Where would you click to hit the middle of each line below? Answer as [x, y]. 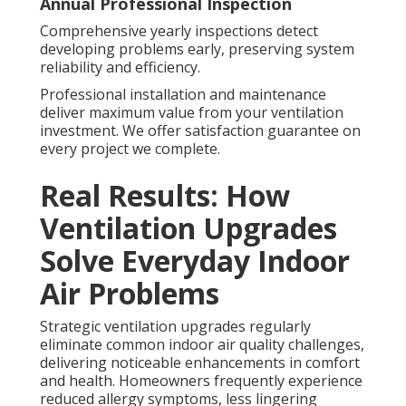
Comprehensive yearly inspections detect [179, 31]
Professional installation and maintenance [183, 95]
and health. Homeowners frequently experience [201, 381]
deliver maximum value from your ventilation [192, 113]
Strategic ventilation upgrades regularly [175, 327]
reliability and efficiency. [120, 68]
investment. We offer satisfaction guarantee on [200, 131]
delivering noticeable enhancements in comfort [200, 363]
